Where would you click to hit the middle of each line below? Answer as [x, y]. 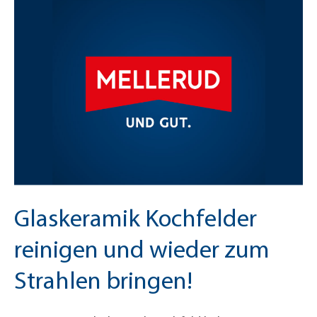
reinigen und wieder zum [142, 249]
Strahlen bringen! [103, 280]
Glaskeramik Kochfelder [136, 218]
